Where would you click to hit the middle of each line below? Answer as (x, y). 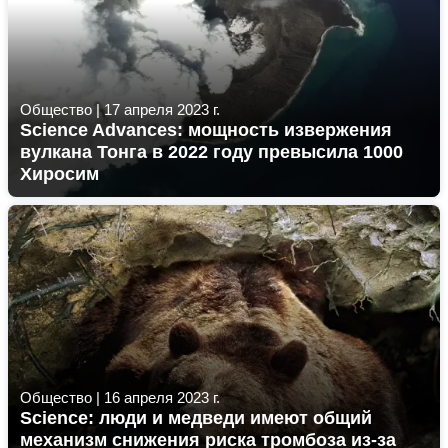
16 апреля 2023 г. (162, 397)
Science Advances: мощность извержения (206, 130)
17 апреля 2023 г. (162, 109)
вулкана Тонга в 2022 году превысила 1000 (211, 152)
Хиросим (59, 174)
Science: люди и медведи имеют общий (196, 418)
